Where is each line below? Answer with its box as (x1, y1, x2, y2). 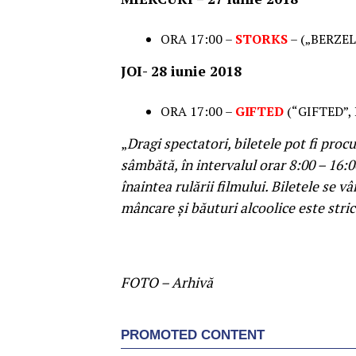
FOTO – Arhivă (121, 273, 213, 292)
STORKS (235, 30, 288, 48)
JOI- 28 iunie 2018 (121, 62, 242, 81)
